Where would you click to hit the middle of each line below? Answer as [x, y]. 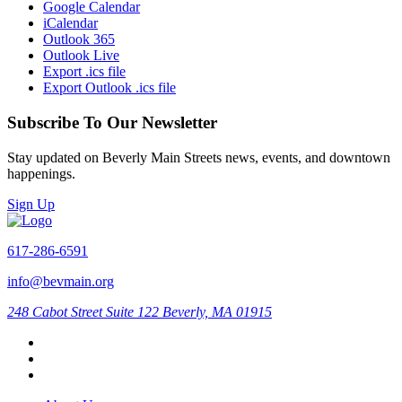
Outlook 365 [79, 39]
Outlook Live [81, 56]
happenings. [41, 173]
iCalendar [70, 23]
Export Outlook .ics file [109, 88]
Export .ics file [84, 72]
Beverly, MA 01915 [217, 311]
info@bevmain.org [61, 281]
